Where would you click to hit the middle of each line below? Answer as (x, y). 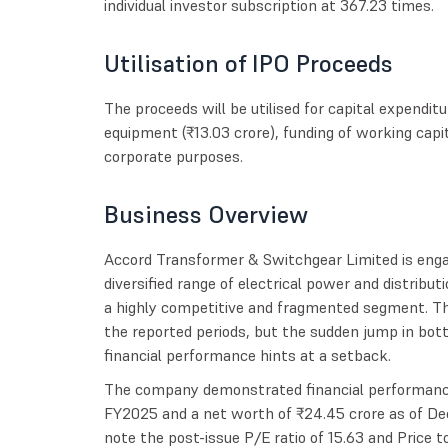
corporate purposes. (173, 156)
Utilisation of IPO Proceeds (248, 64)
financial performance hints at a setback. (247, 355)
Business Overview (205, 215)
